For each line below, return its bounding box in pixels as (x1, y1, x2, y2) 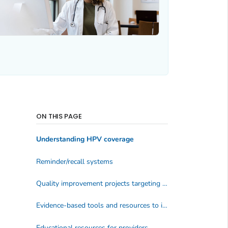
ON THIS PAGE (36, 111, 82, 121)
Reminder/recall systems (36, 156, 113, 166)
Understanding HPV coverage (36, 134, 134, 145)
